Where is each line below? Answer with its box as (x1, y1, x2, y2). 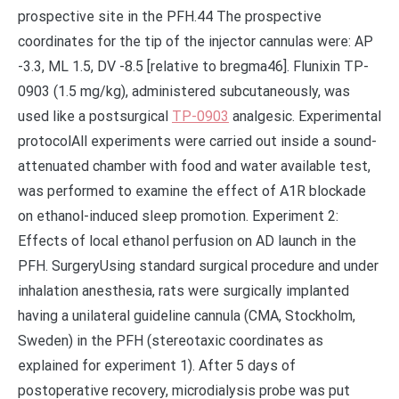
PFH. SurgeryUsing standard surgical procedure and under (18, 257, 379, 274)
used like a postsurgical (18, 108, 172, 125)
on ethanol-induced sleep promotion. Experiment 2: (18, 208, 338, 224)
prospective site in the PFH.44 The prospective (18, 8, 322, 25)
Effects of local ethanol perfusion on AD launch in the (18, 232, 356, 249)
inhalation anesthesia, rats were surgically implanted (18, 282, 349, 299)
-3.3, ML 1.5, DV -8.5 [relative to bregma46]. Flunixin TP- (18, 58, 369, 75)
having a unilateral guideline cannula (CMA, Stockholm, (18, 307, 355, 324)
